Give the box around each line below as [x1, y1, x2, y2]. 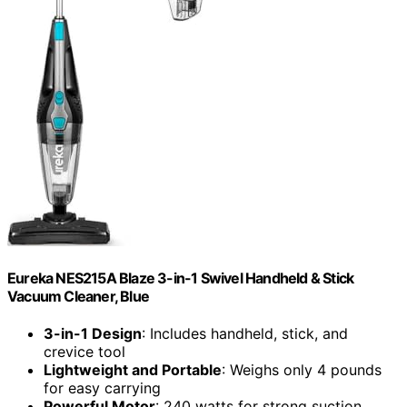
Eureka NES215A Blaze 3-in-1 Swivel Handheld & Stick [7, 268, 354, 287]
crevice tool [44, 342, 125, 362]
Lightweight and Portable [44, 361, 222, 380]
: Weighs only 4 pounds [222, 361, 382, 380]
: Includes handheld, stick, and [142, 324, 348, 343]
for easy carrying [44, 379, 161, 398]
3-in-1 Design [44, 324, 142, 343]
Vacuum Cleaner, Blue [7, 286, 149, 305]
